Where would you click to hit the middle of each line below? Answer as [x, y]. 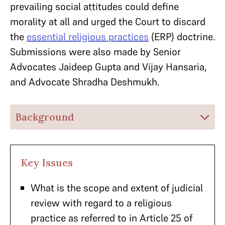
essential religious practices [88, 37]
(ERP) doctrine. [182, 37]
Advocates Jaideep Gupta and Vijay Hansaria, [108, 67]
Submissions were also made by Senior [95, 52]
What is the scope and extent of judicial [117, 188]
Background [44, 117]
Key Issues [47, 162]
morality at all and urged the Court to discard [108, 22]
